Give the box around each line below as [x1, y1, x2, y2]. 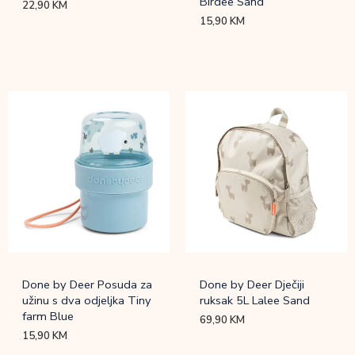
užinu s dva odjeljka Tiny [22, 292, 152, 308]
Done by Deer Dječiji [200, 276, 305, 292]
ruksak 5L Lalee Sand [200, 292, 311, 308]
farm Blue [22, 307, 74, 324]
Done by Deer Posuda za [22, 276, 153, 292]
